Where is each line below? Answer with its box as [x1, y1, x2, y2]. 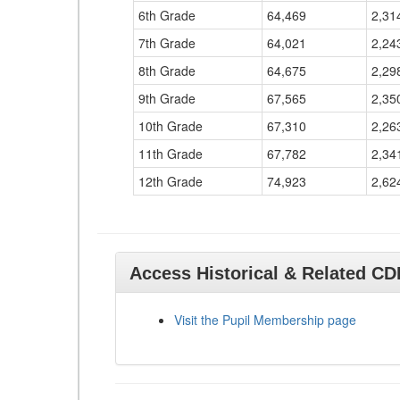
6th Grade [138, 6, 196, 24]
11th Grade [138, 145, 203, 162]
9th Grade [138, 89, 196, 107]
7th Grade [138, 34, 196, 52]
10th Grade [138, 117, 203, 135]
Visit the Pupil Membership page [174, 311, 356, 329]
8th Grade [138, 62, 196, 79]
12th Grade [138, 172, 203, 190]
